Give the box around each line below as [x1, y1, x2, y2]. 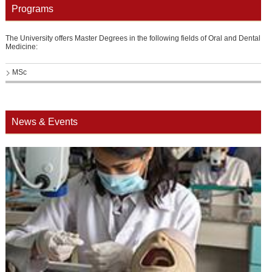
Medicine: [5, 42, 38, 51]
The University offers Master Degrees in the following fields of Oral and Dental [5, 33, 260, 42]
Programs [11, 3, 53, 14]
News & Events [11, 116, 78, 127]
